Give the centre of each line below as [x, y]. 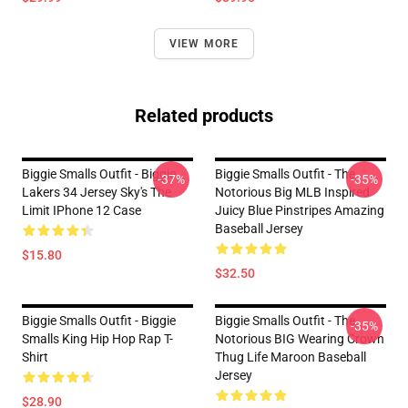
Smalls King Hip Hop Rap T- [97, 338]
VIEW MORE [204, 43]
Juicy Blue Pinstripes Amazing [300, 210]
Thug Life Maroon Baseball [291, 357]
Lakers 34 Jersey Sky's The [97, 192]
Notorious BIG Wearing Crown [300, 338]
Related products [204, 115]
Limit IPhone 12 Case [82, 210]
